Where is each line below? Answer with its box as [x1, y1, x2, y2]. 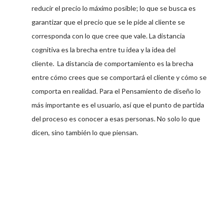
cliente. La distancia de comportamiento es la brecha [32, 59, 193, 68]
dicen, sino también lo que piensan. [32, 128, 138, 137]
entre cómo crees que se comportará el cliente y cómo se [32, 73, 207, 81]
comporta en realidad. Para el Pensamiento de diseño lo [32, 86, 201, 95]
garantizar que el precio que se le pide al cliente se [32, 17, 185, 26]
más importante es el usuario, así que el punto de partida [32, 100, 204, 109]
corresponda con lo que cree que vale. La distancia [32, 31, 185, 40]
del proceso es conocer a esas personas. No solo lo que [32, 114, 200, 123]
